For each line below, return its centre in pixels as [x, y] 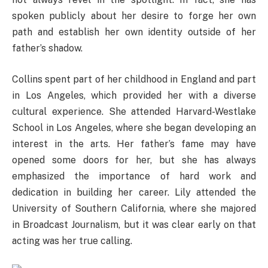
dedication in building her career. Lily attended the [134, 192]
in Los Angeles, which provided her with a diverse [134, 95]
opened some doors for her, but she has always [134, 160]
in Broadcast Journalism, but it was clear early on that [134, 224]
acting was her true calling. [72, 240]
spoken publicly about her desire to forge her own [134, 16]
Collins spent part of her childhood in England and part [134, 79]
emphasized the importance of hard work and [134, 176]
